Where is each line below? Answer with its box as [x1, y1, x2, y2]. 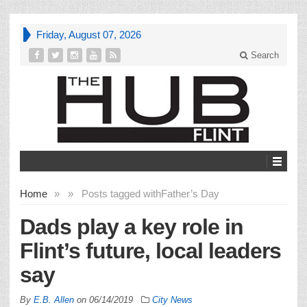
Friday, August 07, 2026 [36, 29, 141, 40]
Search [248, 50, 279, 60]
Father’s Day [161, 187, 219, 199]
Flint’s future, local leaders [20, 238, 281, 263]
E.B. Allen [34, 294, 74, 305]
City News [152, 294, 193, 305]
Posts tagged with [82, 187, 161, 199]
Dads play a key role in [20, 214, 243, 239]
